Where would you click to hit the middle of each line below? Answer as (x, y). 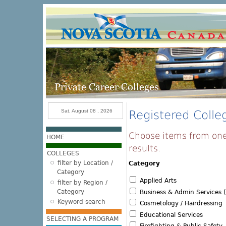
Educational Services (170, 215)
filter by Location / (85, 163)
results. (145, 149)
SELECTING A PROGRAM (83, 219)
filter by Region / (82, 182)
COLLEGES (63, 153)
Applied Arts (157, 181)
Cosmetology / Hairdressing (180, 204)
